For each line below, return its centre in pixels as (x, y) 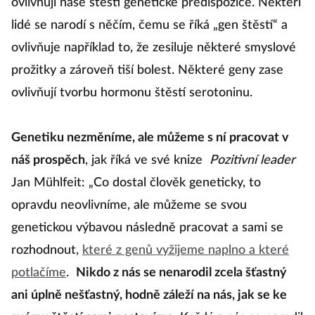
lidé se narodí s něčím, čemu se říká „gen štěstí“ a (149, 25)
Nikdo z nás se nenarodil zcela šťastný (181, 273)
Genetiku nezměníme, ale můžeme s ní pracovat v (150, 138)
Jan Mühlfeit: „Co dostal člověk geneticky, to (136, 183)
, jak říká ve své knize (146, 160)
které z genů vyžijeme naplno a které (186, 250)
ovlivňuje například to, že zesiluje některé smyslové (154, 48)
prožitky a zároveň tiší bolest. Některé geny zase (147, 70)
